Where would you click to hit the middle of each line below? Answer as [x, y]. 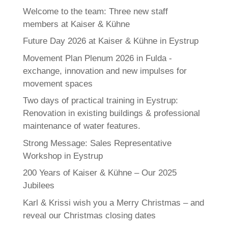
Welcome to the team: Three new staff [95, 11]
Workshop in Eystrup [63, 156]
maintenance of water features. [81, 126]
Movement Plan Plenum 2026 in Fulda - [97, 58]
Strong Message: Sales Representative [97, 143]
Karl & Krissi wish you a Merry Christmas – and [113, 203]
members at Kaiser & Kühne [76, 24]
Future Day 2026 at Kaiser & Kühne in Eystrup [110, 41]
